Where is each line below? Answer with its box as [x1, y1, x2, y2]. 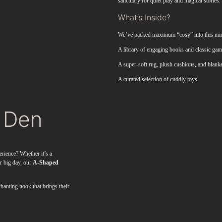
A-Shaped [33, 159, 59, 166]
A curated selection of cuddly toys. [117, 75, 199, 83]
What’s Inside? [117, 12, 170, 22]
